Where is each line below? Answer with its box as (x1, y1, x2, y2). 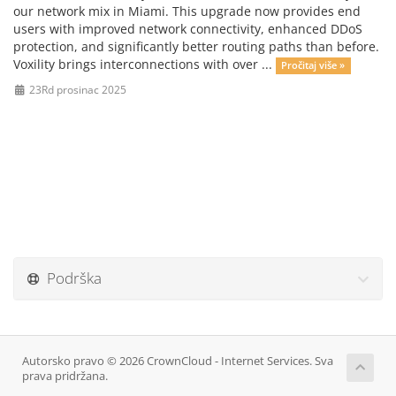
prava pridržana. (22, 369, 108, 384)
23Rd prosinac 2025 (26, 82, 126, 96)
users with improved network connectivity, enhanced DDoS (13, 20, 362, 37)
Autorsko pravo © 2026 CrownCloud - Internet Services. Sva (22, 354, 333, 369)
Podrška (40, 268, 102, 288)
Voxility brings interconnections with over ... (13, 56, 276, 72)
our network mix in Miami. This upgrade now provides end (13, 3, 361, 19)
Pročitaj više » (281, 59, 346, 72)
